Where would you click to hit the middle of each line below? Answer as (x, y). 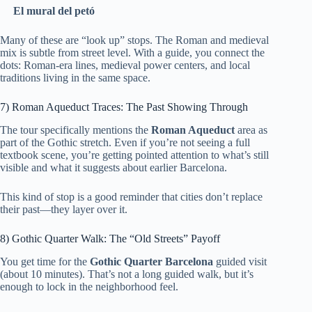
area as (251, 130)
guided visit (240, 261)
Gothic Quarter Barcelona (151, 261)
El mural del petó (54, 10)
